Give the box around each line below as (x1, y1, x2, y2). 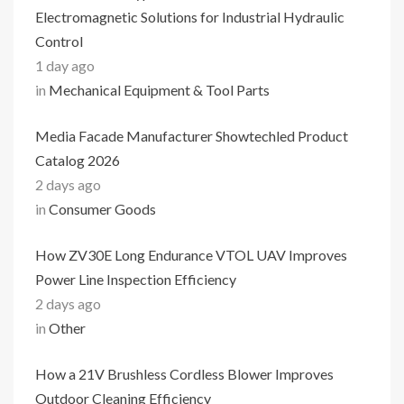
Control (35, 32, 83, 50)
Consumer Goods (49, 200, 156, 217)
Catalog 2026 (35, 151, 120, 169)
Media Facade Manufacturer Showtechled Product (35, 127, 348, 144)
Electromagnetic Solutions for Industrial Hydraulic (35, 8, 344, 25)
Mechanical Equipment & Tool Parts (49, 81, 270, 98)
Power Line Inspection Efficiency (35, 271, 236, 288)
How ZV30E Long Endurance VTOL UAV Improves (35, 246, 347, 263)
